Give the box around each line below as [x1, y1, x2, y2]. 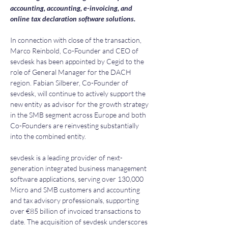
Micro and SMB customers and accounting [10, 185, 141, 194]
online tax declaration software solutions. [10, 14, 135, 23]
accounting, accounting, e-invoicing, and [10, 4, 134, 12]
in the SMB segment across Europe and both [10, 110, 148, 119]
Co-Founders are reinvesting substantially [10, 121, 140, 130]
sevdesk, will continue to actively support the [10, 89, 147, 98]
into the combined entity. [10, 132, 86, 140]
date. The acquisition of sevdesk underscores [10, 217, 149, 226]
